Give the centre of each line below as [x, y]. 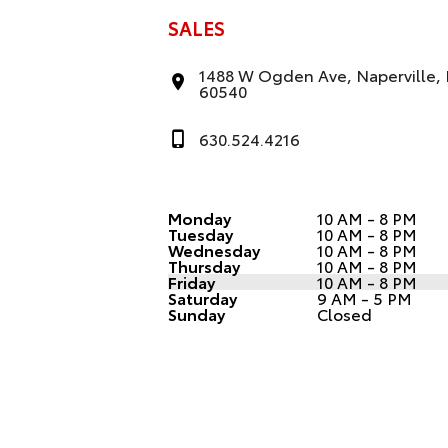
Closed [344, 313]
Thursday [204, 265]
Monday [199, 217]
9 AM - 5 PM [364, 297]
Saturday [202, 297]
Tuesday [200, 233]
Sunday [196, 313]
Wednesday [214, 249]
